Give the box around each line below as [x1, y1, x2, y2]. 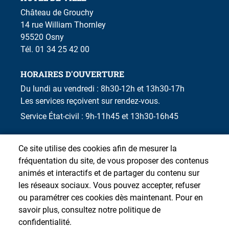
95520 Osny [20, 32, 66, 42]
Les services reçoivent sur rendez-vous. [20, 96, 160, 106]
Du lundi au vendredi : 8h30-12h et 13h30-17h [20, 83, 187, 94]
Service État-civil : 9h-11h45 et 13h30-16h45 [20, 111, 178, 121]
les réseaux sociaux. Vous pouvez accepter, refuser [18, 180, 200, 190]
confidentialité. [18, 217, 72, 227]
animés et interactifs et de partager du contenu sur [18, 168, 199, 178]
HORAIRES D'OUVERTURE [20, 68, 124, 79]
